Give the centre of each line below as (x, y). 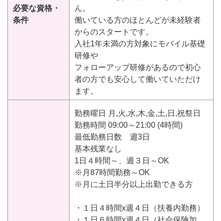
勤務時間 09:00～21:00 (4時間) (129, 125)
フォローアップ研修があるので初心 (138, 68)
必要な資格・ (37, 8)
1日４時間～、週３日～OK (122, 161)
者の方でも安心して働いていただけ (138, 79)
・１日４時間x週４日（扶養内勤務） (140, 208)
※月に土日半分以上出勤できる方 (134, 184)
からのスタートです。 (114, 32)
